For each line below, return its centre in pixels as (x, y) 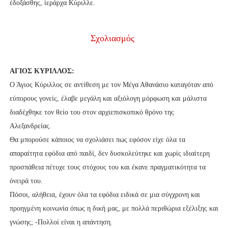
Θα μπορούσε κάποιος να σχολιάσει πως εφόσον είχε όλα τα (97, 140)
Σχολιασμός (113, 38)
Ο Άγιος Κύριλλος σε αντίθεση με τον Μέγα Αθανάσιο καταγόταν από (111, 85)
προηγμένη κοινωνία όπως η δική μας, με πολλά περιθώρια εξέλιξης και (114, 209)
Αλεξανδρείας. (31, 126)
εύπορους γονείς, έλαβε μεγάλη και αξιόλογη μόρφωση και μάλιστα (108, 99)
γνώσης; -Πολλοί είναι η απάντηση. (62, 222)
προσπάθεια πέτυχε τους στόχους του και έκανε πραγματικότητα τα (107, 167)
